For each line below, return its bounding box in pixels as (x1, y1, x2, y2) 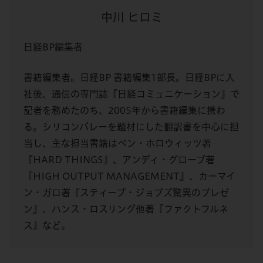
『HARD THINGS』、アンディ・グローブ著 (23, 154, 215, 164)
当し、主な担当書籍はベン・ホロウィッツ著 (23, 138, 211, 148)
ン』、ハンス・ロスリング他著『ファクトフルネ (23, 204, 228, 214)
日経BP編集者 (23, 42, 83, 52)
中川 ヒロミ (100, 11, 163, 23)
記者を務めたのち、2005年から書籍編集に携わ (23, 105, 225, 115)
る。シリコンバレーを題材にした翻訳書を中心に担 (23, 122, 239, 131)
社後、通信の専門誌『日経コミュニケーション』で (23, 89, 240, 99)
